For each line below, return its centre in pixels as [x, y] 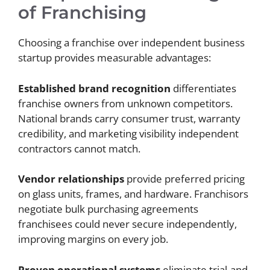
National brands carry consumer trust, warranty [129, 118]
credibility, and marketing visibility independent [128, 133]
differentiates [203, 88]
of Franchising [82, 13]
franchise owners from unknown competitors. [125, 103]
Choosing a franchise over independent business [131, 43]
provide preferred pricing [184, 179]
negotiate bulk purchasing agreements [108, 209]
